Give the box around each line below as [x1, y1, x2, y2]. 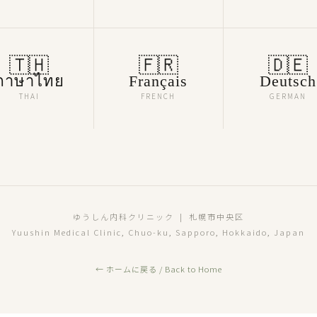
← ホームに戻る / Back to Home [95, 263, 222, 275]
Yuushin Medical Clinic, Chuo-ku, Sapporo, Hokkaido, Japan [12, 226, 305, 238]
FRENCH [141, 90, 176, 101]
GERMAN [269, 90, 306, 101]
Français [129, 71, 188, 90]
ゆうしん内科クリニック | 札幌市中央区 [73, 210, 244, 222]
